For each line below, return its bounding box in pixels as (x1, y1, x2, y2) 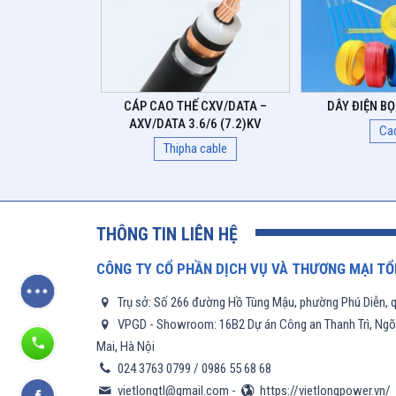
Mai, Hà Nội (95, 339, 155, 355)
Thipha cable (164, 141, 228, 157)
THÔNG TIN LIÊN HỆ (95, 224, 238, 246)
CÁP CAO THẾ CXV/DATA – (124, 98, 268, 115)
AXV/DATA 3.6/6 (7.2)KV (129, 116, 263, 133)
